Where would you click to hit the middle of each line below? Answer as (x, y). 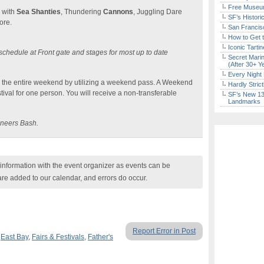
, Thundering (82, 12)
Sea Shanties (39, 12)
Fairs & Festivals (58, 237)
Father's (100, 237)
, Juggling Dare (158, 12)
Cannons (118, 12)
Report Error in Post (164, 231)
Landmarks (244, 101)
